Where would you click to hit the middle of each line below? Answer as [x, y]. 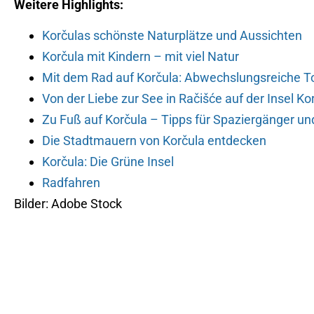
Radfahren [71, 183]
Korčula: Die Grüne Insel [108, 162]
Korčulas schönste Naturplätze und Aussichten [172, 36]
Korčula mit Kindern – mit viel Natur [141, 57]
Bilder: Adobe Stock [68, 204]
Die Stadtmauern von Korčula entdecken [154, 141]
